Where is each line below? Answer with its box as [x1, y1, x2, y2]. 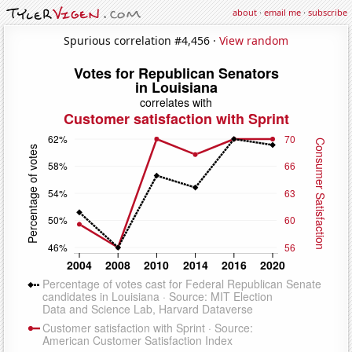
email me [264, 6, 301, 18]
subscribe [308, 6, 347, 18]
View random [219, 32, 288, 48]
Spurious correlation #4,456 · [64, 32, 219, 48]
